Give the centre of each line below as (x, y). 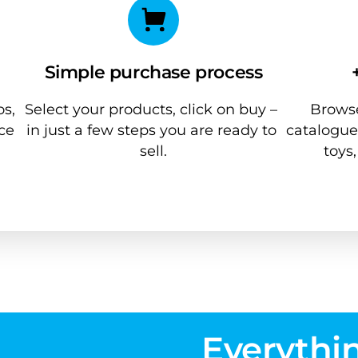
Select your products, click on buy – (151, 109)
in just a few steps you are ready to (151, 129)
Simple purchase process (153, 72)
